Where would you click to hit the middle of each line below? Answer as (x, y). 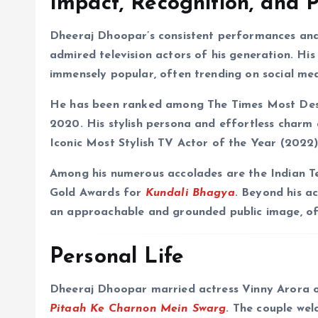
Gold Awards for (98, 193)
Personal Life (117, 258)
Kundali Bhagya (190, 193)
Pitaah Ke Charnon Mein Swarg (138, 309)
